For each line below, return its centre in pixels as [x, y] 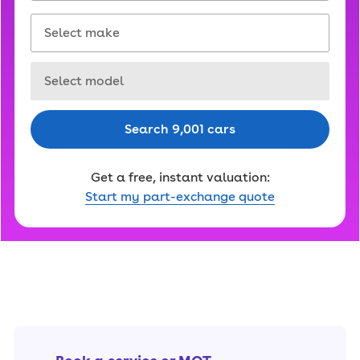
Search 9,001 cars [180, 129]
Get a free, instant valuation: [180, 177]
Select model [76, 73]
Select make [74, 25]
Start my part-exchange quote [180, 196]
